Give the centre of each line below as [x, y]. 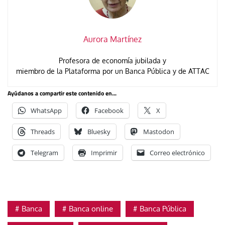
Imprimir [104, 152]
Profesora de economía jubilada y [113, 60]
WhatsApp [46, 110]
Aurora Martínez [113, 39]
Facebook [109, 110]
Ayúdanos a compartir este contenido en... [62, 93]
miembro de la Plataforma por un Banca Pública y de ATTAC [113, 71]
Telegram [44, 152]
